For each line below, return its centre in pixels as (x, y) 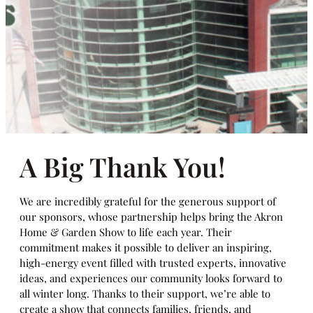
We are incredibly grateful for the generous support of (148, 201)
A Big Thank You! (123, 166)
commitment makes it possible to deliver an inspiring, (146, 247)
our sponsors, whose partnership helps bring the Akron (151, 217)
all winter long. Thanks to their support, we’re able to (145, 293)
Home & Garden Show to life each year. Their (126, 232)
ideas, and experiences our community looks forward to (151, 278)
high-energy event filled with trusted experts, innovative (153, 263)
